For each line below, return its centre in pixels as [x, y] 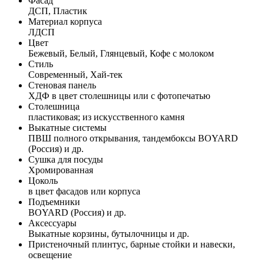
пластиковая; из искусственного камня [106, 117]
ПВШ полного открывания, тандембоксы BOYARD [133, 138]
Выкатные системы [67, 127]
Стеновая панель [62, 85]
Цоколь [43, 180]
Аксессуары [52, 223]
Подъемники [54, 202]
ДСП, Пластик [58, 11]
